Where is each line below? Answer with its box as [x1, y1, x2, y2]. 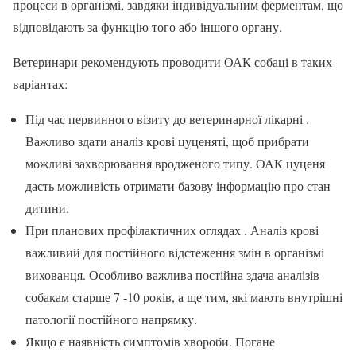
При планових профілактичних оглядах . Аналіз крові [25, 221, 319, 238]
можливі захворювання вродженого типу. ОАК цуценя [25, 154, 325, 172]
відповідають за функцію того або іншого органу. [13, 17, 282, 35]
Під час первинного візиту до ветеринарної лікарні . [25, 110, 309, 127]
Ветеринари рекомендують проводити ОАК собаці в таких [13, 52, 332, 70]
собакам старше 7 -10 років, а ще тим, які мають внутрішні [25, 288, 342, 305]
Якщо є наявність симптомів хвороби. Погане [25, 332, 275, 350]
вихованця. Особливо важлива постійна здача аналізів [25, 265, 319, 283]
